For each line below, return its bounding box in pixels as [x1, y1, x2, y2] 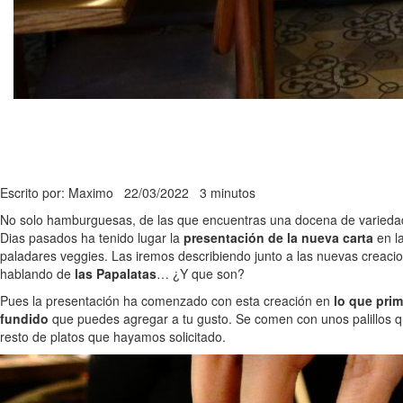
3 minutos [200, 184, 255, 202]
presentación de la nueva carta [184, 228, 377, 247]
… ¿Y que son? [157, 264, 245, 283]
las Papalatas [75, 264, 157, 283]
